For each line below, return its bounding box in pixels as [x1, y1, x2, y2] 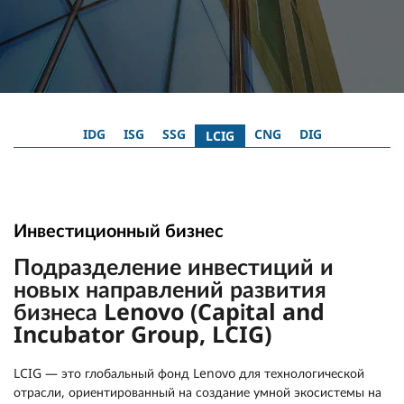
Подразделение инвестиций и [14, 251, 334, 281]
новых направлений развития [14, 273, 326, 304]
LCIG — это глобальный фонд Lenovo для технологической [14, 364, 364, 381]
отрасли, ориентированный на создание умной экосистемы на [14, 383, 381, 400]
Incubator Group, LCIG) [14, 318, 271, 349]
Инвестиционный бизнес [14, 218, 224, 243]
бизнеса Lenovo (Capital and [14, 296, 325, 326]
